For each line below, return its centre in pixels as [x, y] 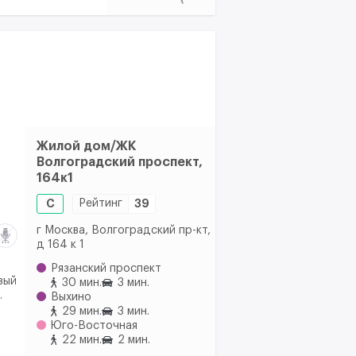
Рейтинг [101, 204]
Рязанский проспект [106, 268]
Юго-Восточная [94, 325]
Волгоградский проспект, [120, 162]
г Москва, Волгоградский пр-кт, [124, 230]
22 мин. [82, 340]
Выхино [71, 297]
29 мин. [82, 311]
